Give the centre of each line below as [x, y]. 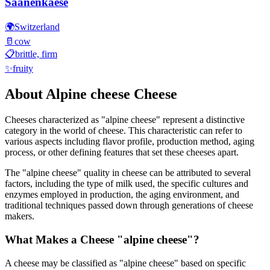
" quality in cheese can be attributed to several [164, 173]
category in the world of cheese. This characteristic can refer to [124, 131]
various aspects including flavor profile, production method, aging [130, 142]
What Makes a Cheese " [64, 239]
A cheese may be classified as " [64, 263]
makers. [20, 216]
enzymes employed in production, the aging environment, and [122, 195]
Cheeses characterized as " [55, 120]
